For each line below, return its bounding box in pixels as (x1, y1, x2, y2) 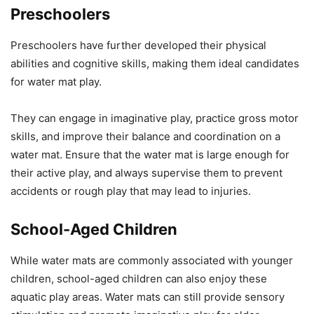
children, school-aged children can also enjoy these (11, 272, 267, 286)
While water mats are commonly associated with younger (11, 254, 293, 268)
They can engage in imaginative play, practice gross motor (11, 111, 299, 125)
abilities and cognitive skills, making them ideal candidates (11, 57, 299, 71)
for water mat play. (11, 75, 102, 89)
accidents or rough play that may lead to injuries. (11, 184, 251, 198)
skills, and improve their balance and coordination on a (11, 130, 280, 144)
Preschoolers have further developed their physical (11, 39, 266, 53)
